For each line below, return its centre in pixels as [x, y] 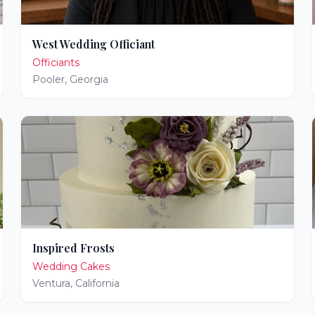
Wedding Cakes [71, 266]
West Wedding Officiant [94, 44]
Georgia [89, 79]
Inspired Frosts [74, 248]
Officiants [56, 63]
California [98, 283]
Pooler [49, 79]
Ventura [52, 283]
